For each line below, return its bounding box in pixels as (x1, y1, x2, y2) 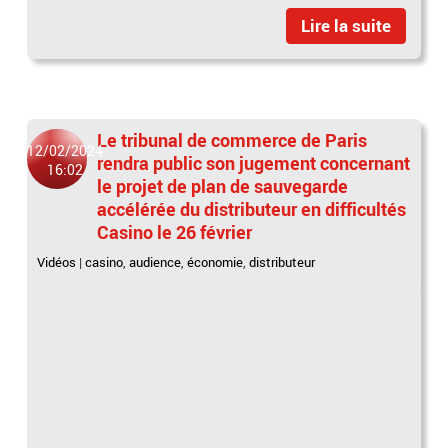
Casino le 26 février (97, 219, 253, 244)
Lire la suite (300, 13, 391, 37)
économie (187, 252, 244, 271)
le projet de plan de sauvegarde (97, 173, 349, 198)
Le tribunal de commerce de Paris (97, 127, 368, 152)
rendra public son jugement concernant (97, 150, 411, 175)
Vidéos (37, 252, 77, 271)
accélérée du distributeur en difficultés (97, 196, 407, 221)
